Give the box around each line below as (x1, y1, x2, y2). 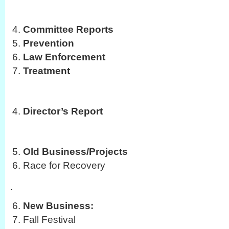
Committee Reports (23, 24, 113, 35)
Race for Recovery (23, 159, 105, 171)
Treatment (23, 65, 70, 76)
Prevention (23, 37, 74, 49)
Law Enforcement (23, 51, 105, 62)
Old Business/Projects (23, 146, 128, 157)
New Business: (23, 200, 94, 211)
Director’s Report (23, 105, 103, 117)
